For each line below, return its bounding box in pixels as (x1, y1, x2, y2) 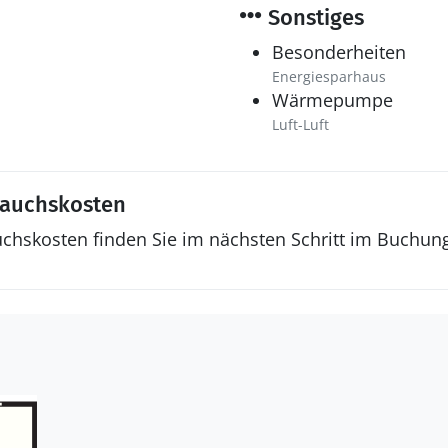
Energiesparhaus (272, 67, 386, 86)
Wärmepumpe (272, 88, 393, 112)
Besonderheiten (272, 40, 406, 64)
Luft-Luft (272, 115, 329, 134)
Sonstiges (262, 4, 364, 31)
